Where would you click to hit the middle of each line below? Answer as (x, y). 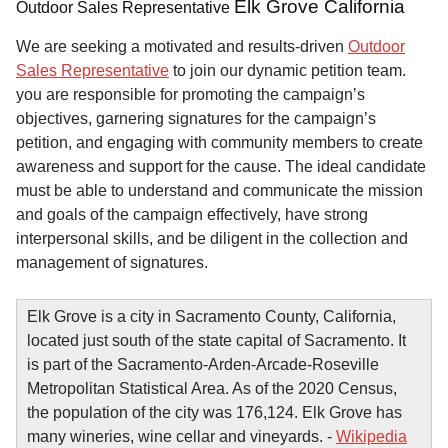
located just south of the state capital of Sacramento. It (216, 341)
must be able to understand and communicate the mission (219, 191)
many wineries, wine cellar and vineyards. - (181, 437)
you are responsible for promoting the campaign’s (190, 95)
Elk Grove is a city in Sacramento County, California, (211, 317)
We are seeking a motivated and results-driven (182, 47)
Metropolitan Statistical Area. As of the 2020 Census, (212, 389)
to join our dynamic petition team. (287, 71)
